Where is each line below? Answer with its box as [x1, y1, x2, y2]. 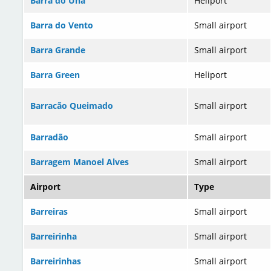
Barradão [30, 131, 68, 143]
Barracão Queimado [30, 100, 113, 112]
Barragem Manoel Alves [30, 156, 129, 168]
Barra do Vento [30, 19, 93, 31]
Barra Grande [30, 44, 85, 56]
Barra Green [30, 69, 80, 81]
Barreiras [30, 206, 68, 218]
